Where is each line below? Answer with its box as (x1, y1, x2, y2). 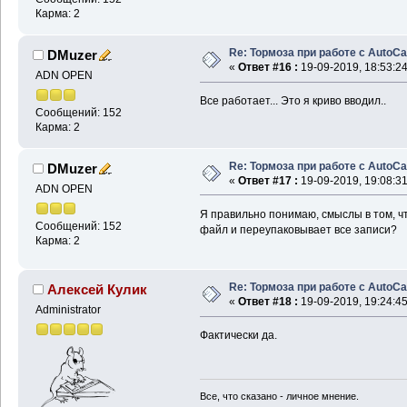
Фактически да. (199, 329, 277, 342)
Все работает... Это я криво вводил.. (199, 94, 386, 108)
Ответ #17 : (237, 174, 298, 188)
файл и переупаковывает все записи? (199, 223, 397, 236)
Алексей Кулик (47, 282, 148, 298)
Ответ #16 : (237, 61, 298, 74)
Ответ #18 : (237, 295, 298, 309)
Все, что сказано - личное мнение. (199, 390, 359, 402)
